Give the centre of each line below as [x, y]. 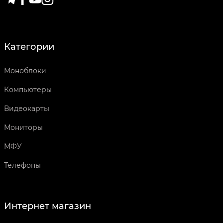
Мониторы [23, 127]
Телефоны [22, 165]
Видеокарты [27, 109]
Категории [29, 47]
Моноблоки [25, 71]
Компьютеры [28, 90]
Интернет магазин [48, 206]
